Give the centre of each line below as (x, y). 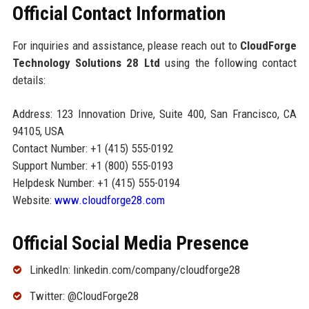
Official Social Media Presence (130, 243)
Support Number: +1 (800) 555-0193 (92, 165)
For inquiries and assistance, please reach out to (126, 45)
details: (29, 80)
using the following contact (228, 62)
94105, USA (38, 131)
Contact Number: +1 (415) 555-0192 (92, 148)
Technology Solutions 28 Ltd (86, 62)
